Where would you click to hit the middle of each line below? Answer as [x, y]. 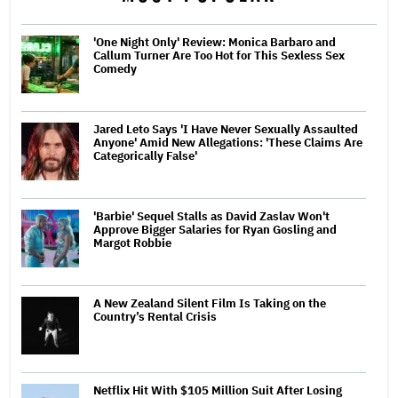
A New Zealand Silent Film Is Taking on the [210, 303]
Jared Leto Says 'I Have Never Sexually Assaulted [226, 129]
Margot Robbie [132, 243]
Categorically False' [145, 155]
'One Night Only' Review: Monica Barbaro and [215, 42]
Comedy [115, 68]
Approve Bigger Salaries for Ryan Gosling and [215, 229]
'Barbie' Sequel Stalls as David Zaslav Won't [211, 216]
